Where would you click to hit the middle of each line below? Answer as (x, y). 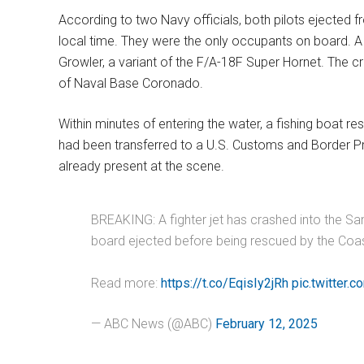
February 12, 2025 (266, 324)
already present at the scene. (141, 166)
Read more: (126, 283)
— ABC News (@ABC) (153, 324)
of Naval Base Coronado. (131, 83)
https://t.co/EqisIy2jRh (225, 283)
